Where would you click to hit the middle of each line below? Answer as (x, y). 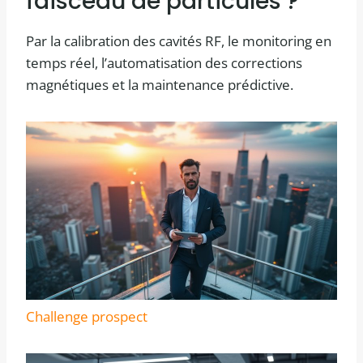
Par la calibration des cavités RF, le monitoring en (179, 41)
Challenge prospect (87, 316)
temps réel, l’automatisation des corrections (164, 63)
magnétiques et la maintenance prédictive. (160, 85)
